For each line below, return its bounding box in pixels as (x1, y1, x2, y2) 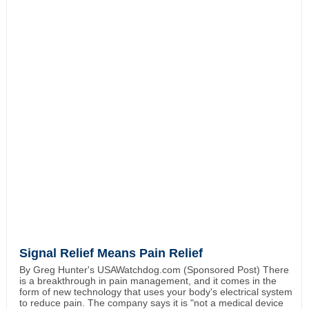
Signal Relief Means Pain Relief (19, 246, 203, 260)
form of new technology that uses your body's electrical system (19, 286, 292, 297)
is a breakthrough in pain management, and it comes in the (19, 275, 277, 286)
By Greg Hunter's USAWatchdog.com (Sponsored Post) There (19, 263, 289, 275)
